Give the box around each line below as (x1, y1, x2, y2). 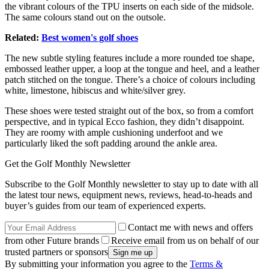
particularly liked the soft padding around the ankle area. (5, 138, 220, 149)
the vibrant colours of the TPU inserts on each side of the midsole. (5, 1, 254, 12)
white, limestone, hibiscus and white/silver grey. (5, 85, 186, 96)
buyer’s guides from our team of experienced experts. (5, 201, 206, 211)
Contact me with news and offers (128, 222, 253, 233)
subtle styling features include (41, 53, 153, 64)
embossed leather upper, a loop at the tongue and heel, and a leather (5, 64, 259, 74)
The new (5, 53, 38, 64)
